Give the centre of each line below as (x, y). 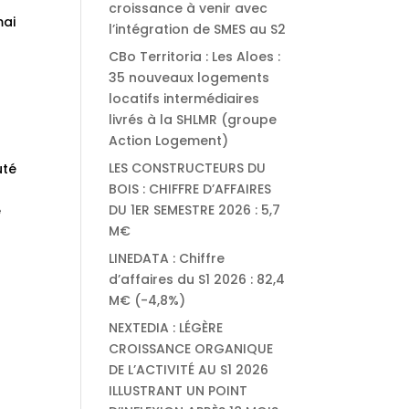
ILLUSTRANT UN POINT (178, 391)
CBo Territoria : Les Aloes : (195, 57)
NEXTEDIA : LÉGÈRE (166, 328)
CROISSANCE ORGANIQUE (191, 349)
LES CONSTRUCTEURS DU (188, 168)
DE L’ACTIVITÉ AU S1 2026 (189, 370)
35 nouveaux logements (189, 78)
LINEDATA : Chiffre (167, 258)
